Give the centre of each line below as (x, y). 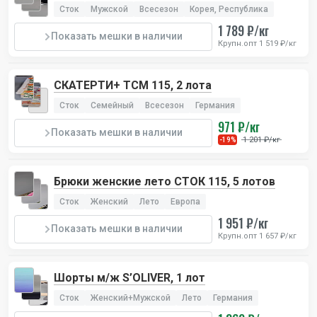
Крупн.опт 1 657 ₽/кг (257, 236)
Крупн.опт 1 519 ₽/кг (257, 43)
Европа (185, 201)
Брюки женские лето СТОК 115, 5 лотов (165, 181)
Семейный (112, 105)
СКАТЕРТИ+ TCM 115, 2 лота (133, 85)
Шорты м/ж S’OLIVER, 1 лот (129, 277)
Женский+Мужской (131, 298)
